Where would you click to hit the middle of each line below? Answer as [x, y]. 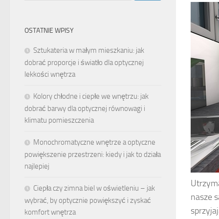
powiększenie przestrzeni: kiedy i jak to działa [93, 154]
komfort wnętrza [50, 212]
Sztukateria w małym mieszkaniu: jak [89, 50]
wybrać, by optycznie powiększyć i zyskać [88, 200]
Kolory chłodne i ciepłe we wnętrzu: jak [91, 96]
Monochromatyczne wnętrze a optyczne [94, 142]
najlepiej [37, 166]
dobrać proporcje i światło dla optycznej [84, 62]
